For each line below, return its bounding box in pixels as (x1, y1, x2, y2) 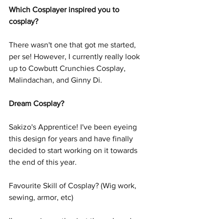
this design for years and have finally (9, 134, 135, 143)
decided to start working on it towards (9, 146, 139, 154)
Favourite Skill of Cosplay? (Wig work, (9, 181, 138, 190)
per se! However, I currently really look (9, 52, 142, 61)
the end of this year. (9, 157, 79, 166)
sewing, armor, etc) (9, 193, 73, 201)
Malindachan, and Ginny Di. (9, 75, 104, 84)
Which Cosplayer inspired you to (9, 5, 121, 14)
